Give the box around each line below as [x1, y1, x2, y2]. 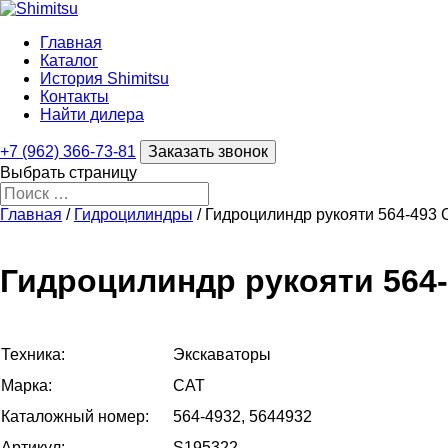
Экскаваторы [173, 345, 271, 363]
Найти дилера [40, 106, 144, 123]
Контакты [40, 88, 109, 105]
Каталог [40, 52, 98, 69]
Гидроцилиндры [74, 206, 193, 223]
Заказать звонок [148, 143, 268, 160]
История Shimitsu [40, 70, 169, 87]
